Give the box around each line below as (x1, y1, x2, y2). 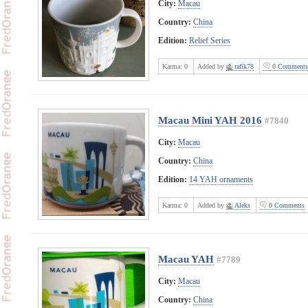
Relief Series (188, 35, 230, 45)
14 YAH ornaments (188, 174, 253, 184)
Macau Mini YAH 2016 (157, 114, 262, 126)
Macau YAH (157, 253, 214, 265)
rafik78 (234, 62, 254, 70)
